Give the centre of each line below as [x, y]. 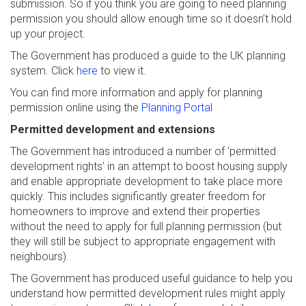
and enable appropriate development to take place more [147, 181]
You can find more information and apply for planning [136, 93]
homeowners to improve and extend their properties [135, 211]
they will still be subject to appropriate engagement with [143, 241]
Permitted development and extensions [113, 129]
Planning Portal [177, 108]
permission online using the [76, 108]
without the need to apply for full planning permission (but [146, 226]
